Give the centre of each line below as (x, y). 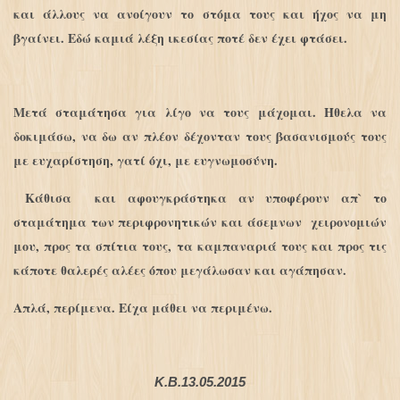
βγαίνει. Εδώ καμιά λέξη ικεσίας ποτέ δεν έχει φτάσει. (180, 38)
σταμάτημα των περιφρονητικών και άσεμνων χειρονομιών (200, 222)
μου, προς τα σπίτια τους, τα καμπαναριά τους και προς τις (200, 246)
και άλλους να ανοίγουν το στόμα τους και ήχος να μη (200, 14)
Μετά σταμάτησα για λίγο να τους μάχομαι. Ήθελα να (200, 112)
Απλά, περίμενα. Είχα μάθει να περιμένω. (142, 308)
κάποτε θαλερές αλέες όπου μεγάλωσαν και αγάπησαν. (179, 271)
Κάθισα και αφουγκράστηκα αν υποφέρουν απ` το (200, 198)
